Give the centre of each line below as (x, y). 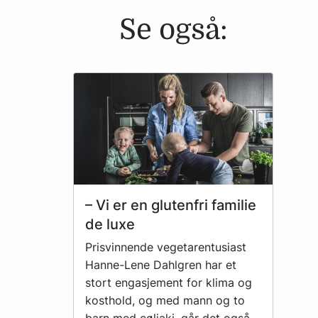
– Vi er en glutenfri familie (171, 205)
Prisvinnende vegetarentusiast (166, 247)
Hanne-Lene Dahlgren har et (161, 264)
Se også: (173, 30)
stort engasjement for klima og (169, 282)
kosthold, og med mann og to (165, 300)
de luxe (110, 225)
